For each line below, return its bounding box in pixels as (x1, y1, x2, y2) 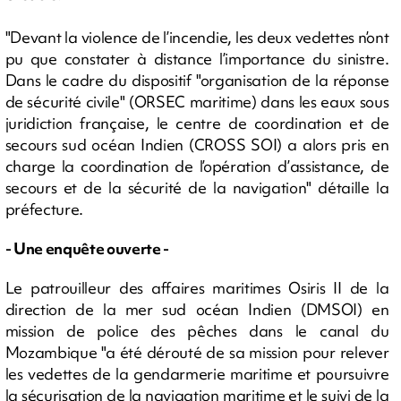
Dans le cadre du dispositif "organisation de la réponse (4, 69, 389, 90)
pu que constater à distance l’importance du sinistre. (4, 47, 389, 69)
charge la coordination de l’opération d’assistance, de (4, 155, 389, 176)
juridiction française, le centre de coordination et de (4, 112, 389, 133)
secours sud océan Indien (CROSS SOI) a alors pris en (4, 133, 389, 155)
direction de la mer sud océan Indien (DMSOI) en (4, 298, 389, 320)
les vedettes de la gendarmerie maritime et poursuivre (4, 363, 389, 384)
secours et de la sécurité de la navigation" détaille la (4, 176, 389, 198)
